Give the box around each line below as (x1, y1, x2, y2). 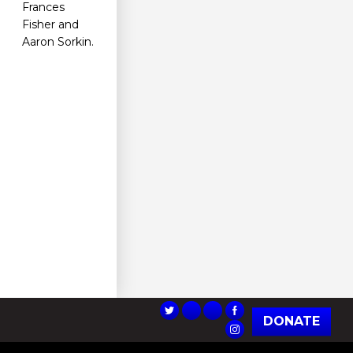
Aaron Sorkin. (22, 35, 94, 50)
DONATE (263, 314, 320, 329)
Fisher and (22, 17, 79, 32)
